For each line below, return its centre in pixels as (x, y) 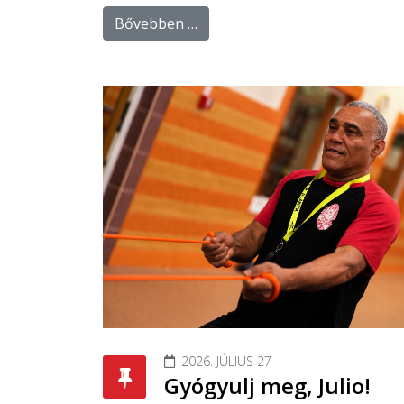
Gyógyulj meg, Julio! (267, 385)
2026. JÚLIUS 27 (226, 361)
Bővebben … (156, 23)
